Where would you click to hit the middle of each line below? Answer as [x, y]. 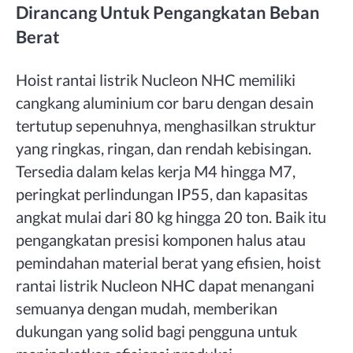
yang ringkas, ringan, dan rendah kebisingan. [163, 148]
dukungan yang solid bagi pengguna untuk [156, 331]
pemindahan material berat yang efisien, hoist [168, 262]
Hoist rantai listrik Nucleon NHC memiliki [155, 79]
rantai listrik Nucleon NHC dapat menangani [165, 285]
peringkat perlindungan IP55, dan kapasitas [162, 193]
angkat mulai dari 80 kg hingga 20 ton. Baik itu [171, 216]
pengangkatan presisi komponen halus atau [160, 239]
